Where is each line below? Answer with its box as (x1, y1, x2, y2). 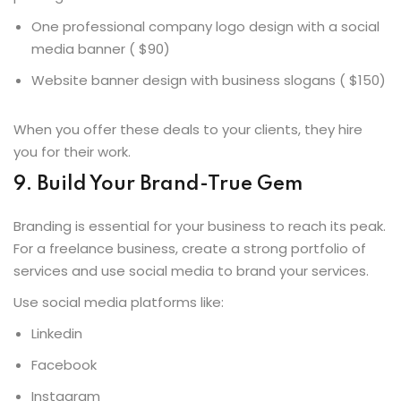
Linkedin (31, 323, 82, 343)
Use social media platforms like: (13, 292, 224, 311)
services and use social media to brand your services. (13, 260, 369, 280)
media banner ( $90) (31, 38, 170, 58)
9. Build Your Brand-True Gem (13, 174, 303, 194)
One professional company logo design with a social (31, 16, 380, 36)
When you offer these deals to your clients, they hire (13, 119, 363, 139)
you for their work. (13, 141, 131, 161)
